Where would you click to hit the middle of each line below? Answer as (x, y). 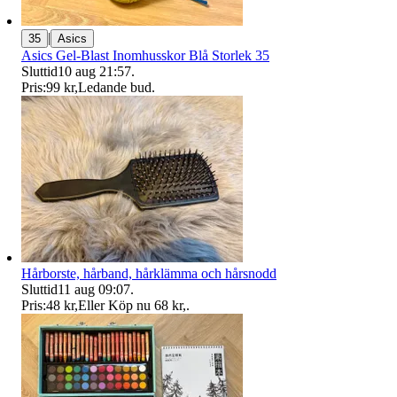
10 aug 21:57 (94, 71)
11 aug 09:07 (94, 289)
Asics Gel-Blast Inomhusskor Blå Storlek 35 (145, 55)
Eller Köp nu (114, 305)
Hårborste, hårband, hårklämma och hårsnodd (149, 273)
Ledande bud (115, 87)
